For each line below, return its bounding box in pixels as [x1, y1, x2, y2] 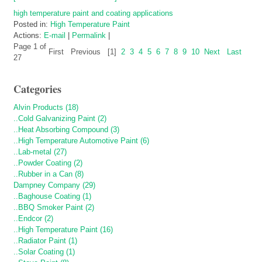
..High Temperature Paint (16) [13, 225, 113, 235]
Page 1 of [13, 42, 46, 51]
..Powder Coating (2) [13, 158, 82, 168]
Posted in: [13, 20, 50, 29]
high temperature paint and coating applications [13, 9, 173, 18]
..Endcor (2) [13, 214, 53, 223]
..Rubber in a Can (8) [13, 170, 84, 179]
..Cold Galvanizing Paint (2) [13, 114, 106, 123]
